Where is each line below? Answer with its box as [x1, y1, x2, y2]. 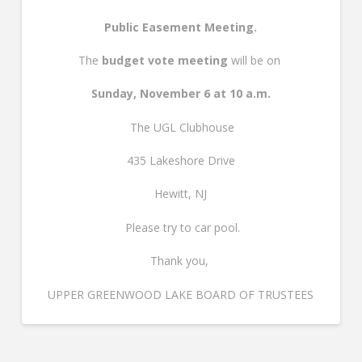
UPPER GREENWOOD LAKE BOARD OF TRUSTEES [48, 286, 314, 302]
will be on [227, 52, 284, 68]
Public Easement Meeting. [104, 19, 258, 35]
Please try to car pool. [121, 219, 240, 235]
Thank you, [149, 253, 212, 269]
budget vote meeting [101, 52, 228, 68]
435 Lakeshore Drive [126, 153, 235, 169]
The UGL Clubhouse [127, 119, 235, 135]
